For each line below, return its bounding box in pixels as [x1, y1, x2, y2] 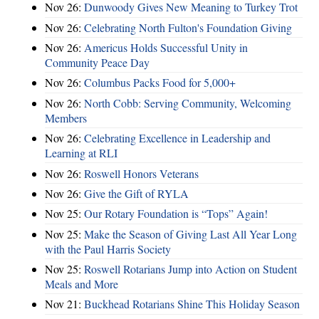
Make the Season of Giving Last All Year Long [84, 226, 297, 241]
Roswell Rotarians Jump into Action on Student [84, 261, 297, 277]
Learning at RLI [45, 145, 117, 161]
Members [45, 110, 87, 125]
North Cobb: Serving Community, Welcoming [84, 95, 291, 110]
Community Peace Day [45, 55, 150, 70]
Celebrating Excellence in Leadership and [84, 130, 271, 146]
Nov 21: [45, 296, 84, 312]
